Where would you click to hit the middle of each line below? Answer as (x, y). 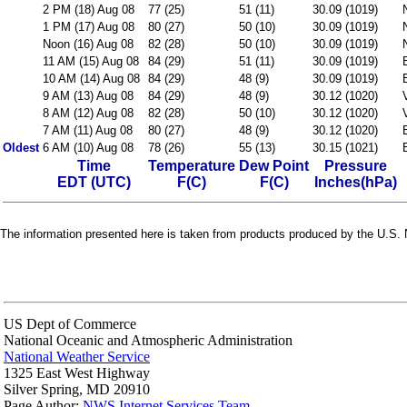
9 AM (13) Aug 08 (88, 96)
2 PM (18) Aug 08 (89, 10)
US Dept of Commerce (70, 323)
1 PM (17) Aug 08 (89, 27)
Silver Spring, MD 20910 (77, 389)
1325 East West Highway (77, 372)
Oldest (21, 148)
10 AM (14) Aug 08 (91, 79)
